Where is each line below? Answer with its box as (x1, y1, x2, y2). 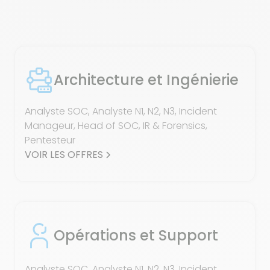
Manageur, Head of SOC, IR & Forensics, (25, 119, 207, 133)
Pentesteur (25, 133, 75, 147)
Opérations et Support (54, 225, 218, 245)
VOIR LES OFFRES (25, 148, 103, 162)
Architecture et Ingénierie (54, 70, 239, 90)
